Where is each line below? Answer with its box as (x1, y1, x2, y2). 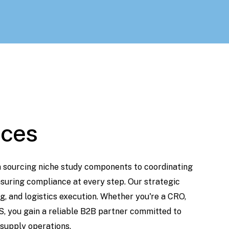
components (84, 162, 132, 172)
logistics (25, 191, 57, 201)
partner (98, 206, 128, 216)
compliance (26, 176, 71, 187)
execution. (59, 191, 98, 201)
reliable (49, 206, 78, 216)
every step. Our (83, 176, 142, 187)
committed (130, 206, 171, 216)
